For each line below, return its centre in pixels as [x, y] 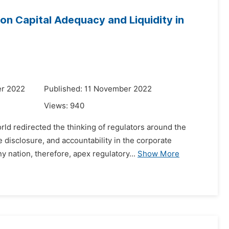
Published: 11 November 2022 [98, 89]
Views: [57, 106]
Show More [158, 154]
